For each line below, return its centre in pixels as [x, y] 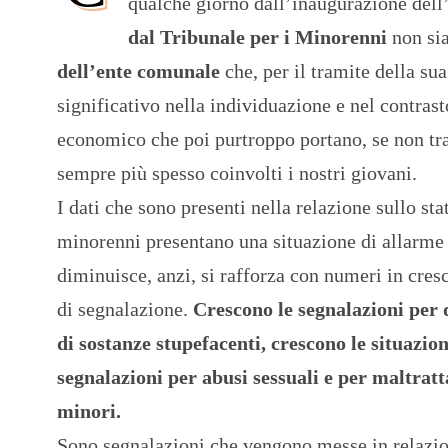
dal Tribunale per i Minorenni [257, 36]
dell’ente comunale [141, 70]
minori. [89, 410]
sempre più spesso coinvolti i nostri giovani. [237, 172]
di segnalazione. [125, 308]
